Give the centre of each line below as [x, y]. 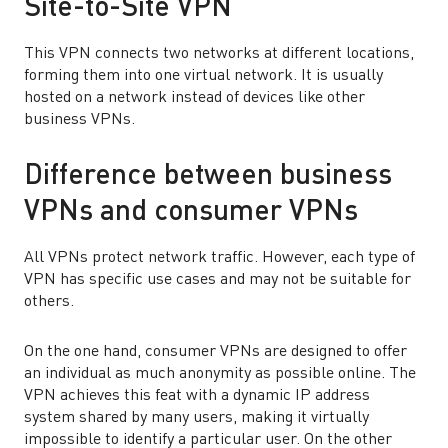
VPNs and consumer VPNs [191, 213]
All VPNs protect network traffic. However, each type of [219, 258]
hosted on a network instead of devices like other [194, 98]
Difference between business [208, 177]
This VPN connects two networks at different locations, [219, 54]
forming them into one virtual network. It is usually [203, 76]
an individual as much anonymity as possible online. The [220, 374]
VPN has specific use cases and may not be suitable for [217, 280]
